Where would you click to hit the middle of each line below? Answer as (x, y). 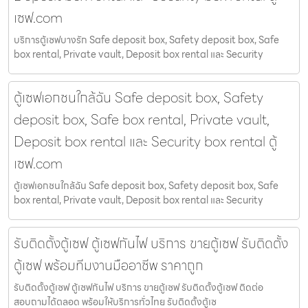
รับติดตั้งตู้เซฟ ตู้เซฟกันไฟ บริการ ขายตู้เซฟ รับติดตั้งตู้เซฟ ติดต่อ (139, 288)
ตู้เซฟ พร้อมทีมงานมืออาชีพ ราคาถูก (109, 266)
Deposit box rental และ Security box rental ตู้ (145, 142)
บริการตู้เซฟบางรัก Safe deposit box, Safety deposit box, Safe (146, 40)
